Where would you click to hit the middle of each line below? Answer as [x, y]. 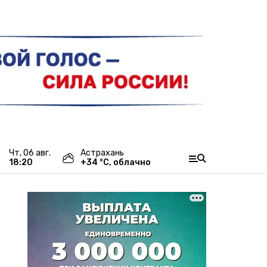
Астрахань [102, 153]
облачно [132, 162]
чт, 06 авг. [32, 153]
